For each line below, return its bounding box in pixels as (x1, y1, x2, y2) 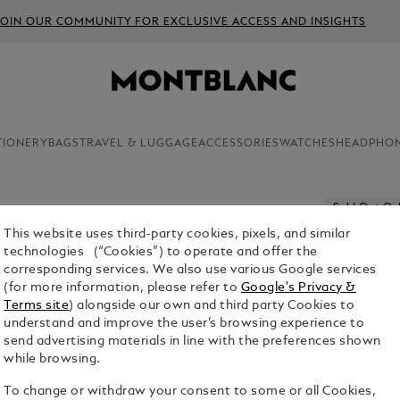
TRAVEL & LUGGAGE (79, 138, 198, 149)
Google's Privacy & (240, 282, 356, 295)
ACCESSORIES (197, 138, 279, 149)
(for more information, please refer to (4, 282, 241, 295)
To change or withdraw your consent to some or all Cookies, (4, 386, 377, 398)
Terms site (4, 300, 70, 312)
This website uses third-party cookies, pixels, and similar (4, 229, 351, 241)
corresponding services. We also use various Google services (4, 264, 377, 277)
